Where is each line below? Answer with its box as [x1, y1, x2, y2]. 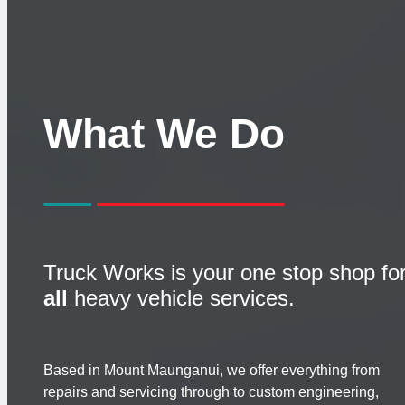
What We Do [43, 109, 285, 157]
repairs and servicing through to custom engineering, [43, 384, 379, 400]
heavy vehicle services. [68, 286, 295, 311]
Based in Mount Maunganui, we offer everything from [43, 363, 380, 379]
